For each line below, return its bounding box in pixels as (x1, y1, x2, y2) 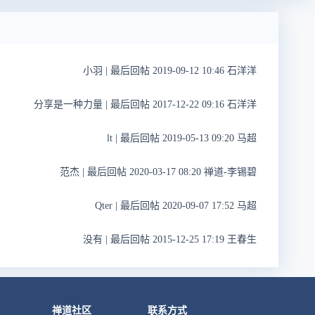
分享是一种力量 (34, 99, 103, 110)
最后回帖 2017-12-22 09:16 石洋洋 (108, 99, 257, 110)
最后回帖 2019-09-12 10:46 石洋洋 (108, 65, 257, 77)
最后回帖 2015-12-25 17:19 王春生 (108, 234, 257, 245)
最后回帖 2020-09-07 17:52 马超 (117, 200, 257, 212)
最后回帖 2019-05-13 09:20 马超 (117, 133, 257, 144)
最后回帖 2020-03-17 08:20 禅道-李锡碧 (84, 167, 257, 178)
